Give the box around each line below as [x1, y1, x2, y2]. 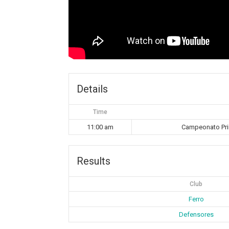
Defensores [178, 211, 214, 219]
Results [77, 155, 111, 168]
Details [77, 83, 108, 96]
